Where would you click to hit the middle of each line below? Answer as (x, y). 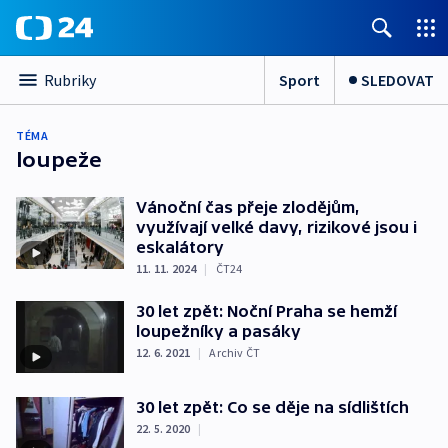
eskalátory (180, 247)
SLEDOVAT (397, 79)
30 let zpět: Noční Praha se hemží (266, 311)
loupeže (59, 159)
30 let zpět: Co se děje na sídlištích (272, 406)
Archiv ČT (235, 352)
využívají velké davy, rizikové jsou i (276, 227)
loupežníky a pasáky (218, 331)
